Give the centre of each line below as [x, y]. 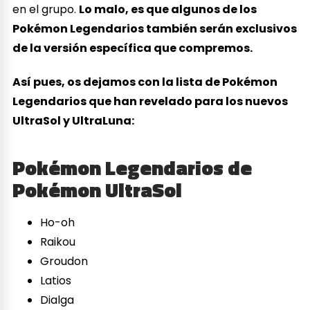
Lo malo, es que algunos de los [168, 10]
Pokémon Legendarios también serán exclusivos [155, 29]
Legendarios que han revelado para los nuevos [151, 102]
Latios [56, 281]
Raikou [58, 242]
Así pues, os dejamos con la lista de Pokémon [145, 82]
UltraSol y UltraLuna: [74, 121]
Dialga [57, 300]
